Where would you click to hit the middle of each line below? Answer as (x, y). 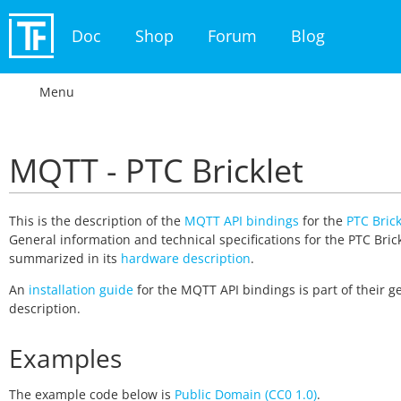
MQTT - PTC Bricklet (156, 171)
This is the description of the (97, 221)
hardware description (186, 258)
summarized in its (65, 258)
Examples (65, 358)
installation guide (81, 290)
